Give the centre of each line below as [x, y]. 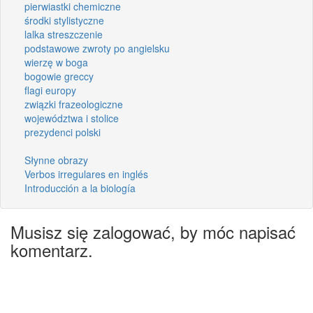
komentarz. [52, 249]
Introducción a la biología [80, 188]
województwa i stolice [72, 118]
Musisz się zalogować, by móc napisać [153, 231]
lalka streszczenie [64, 34]
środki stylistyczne [64, 20]
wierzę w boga [56, 62]
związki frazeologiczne [74, 104]
